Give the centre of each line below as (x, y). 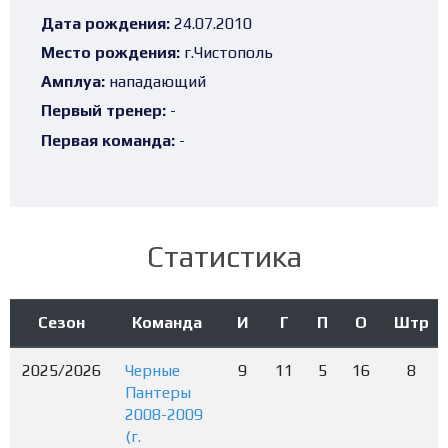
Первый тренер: (103, 111)
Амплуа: (73, 82)
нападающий (155, 82)
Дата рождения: (105, 23)
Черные (152, 370)
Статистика (224, 256)
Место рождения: (110, 52)
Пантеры (158, 392)
